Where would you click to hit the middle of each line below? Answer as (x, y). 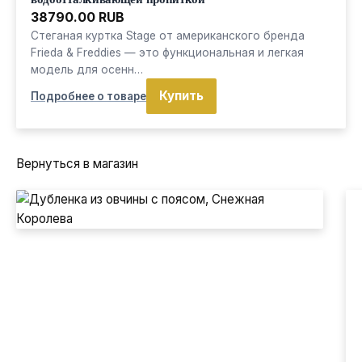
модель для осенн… (87, 69)
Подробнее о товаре (88, 96)
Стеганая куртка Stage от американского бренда (168, 36)
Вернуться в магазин (77, 164)
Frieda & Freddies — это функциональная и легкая (167, 53)
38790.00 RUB (78, 17)
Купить (181, 96)
